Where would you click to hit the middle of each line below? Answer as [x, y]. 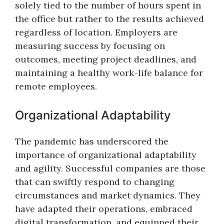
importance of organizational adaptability [106, 155]
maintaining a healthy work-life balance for [109, 73]
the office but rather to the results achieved [109, 19]
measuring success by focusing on [90, 46]
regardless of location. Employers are [96, 32]
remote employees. [56, 86]
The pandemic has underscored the [92, 141]
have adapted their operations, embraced [104, 209]
